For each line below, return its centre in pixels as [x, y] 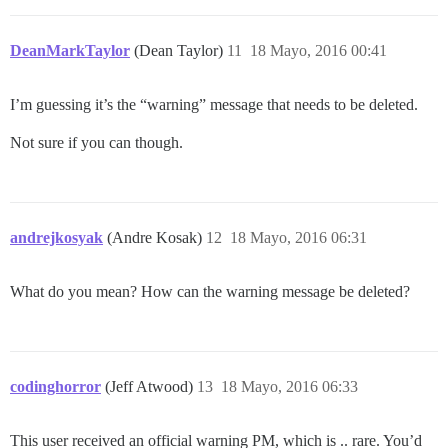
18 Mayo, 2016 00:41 [318, 50]
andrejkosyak [56, 237]
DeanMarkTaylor [70, 50]
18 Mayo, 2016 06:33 [289, 386]
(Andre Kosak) [156, 237]
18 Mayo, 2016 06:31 [298, 237]
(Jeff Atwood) [151, 386]
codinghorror [55, 386]
